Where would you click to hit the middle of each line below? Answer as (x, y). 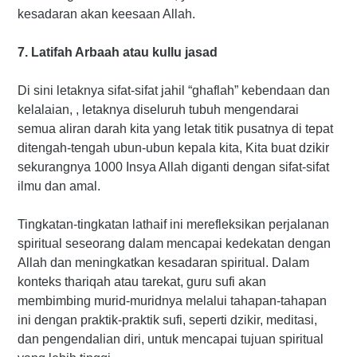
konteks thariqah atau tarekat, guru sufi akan (142, 281)
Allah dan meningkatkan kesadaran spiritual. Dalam (163, 262)
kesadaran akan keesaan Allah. (106, 14)
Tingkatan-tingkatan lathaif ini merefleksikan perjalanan (173, 224)
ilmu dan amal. (59, 186)
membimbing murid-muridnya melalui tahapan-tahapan (172, 300)
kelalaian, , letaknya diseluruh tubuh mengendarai (158, 109)
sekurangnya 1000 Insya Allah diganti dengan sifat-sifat (173, 167)
